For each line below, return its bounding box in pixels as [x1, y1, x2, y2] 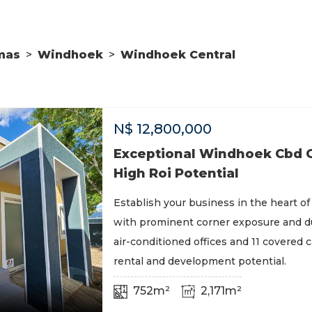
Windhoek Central [120, 48, 235, 61]
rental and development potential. [114, 255, 286, 267]
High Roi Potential [114, 166, 239, 181]
